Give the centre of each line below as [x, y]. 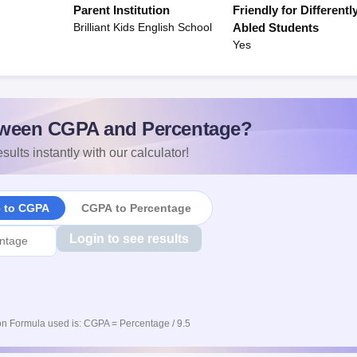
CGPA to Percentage [136, 208]
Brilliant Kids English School [143, 27]
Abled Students [275, 27]
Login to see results [129, 239]
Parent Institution [122, 10]
